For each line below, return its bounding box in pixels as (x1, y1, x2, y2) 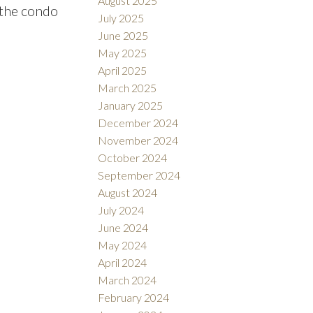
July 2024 (98, 203, 145, 217)
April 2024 (98, 255, 147, 269)
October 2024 (98, 150, 168, 164)
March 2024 (98, 272, 157, 286)
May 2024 (98, 238, 147, 252)
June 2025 (98, 28, 149, 42)
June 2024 (98, 220, 149, 234)
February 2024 (98, 290, 170, 304)
